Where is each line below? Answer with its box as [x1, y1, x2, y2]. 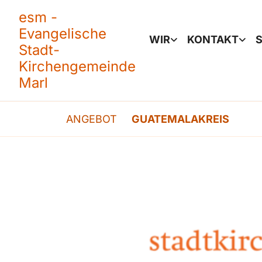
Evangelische [19, 25, 106, 42]
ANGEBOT [66, 112, 117, 125]
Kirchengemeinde [19, 58, 136, 75]
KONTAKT [187, 33, 239, 46]
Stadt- [19, 42, 60, 58]
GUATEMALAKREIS [132, 112, 229, 125]
